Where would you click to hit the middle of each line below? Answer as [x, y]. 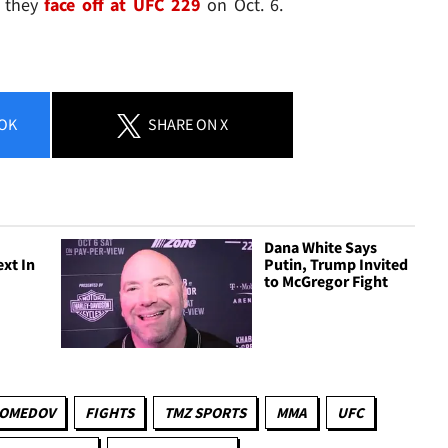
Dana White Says [321, 246]
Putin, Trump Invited [336, 263]
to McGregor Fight [326, 280]
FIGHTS [109, 413]
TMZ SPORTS [205, 413]
